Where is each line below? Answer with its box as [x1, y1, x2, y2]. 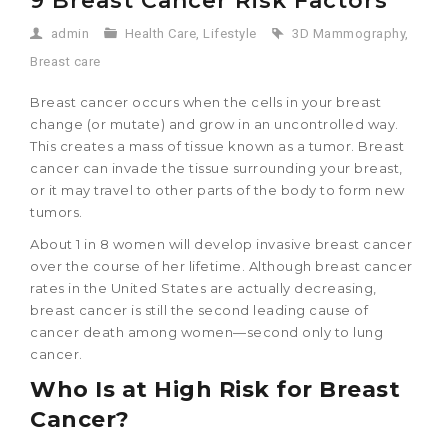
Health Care [124, 26, 196, 42]
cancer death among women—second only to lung [30, 324, 383, 341]
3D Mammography [292, 26, 405, 42]
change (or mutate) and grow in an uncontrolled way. [30, 116, 399, 133]
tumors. [30, 204, 83, 221]
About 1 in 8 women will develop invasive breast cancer [30, 236, 412, 253]
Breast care [30, 54, 101, 70]
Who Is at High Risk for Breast [30, 376, 400, 404]
